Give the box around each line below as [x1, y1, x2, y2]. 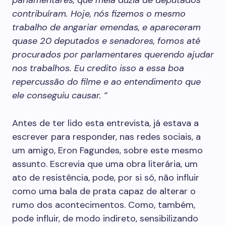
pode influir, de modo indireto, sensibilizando [12, 212, 198, 224]
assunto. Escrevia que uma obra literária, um [12, 158, 198, 170]
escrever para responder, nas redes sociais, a [12, 131, 201, 143]
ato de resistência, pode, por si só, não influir [12, 172, 199, 184]
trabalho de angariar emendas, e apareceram [12, 21, 201, 33]
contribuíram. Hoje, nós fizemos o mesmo [12, 8, 186, 20]
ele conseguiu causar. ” [12, 89, 107, 101]
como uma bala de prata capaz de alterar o [12, 185, 196, 197]
